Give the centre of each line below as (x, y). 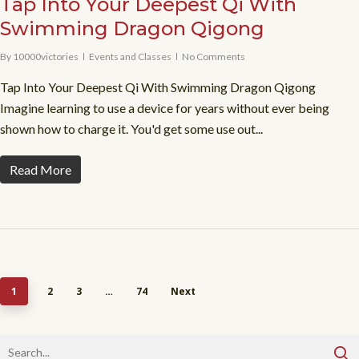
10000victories (46, 56)
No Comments (214, 56)
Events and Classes (130, 56)
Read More (40, 169)
